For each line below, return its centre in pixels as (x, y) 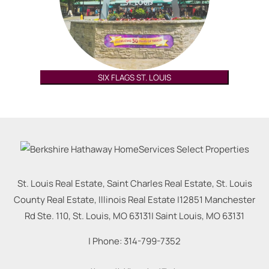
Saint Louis (179, 216)
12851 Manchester (217, 199)
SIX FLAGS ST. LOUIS (134, 77)
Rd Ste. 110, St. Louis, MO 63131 (88, 216)
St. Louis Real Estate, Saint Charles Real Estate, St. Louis (134, 183)
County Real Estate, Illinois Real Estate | (97, 199)
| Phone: (106, 241)
